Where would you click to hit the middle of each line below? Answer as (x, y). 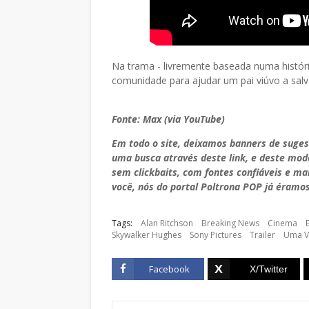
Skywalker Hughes (147, 235)
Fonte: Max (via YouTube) (168, 119)
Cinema (282, 223)
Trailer (262, 235)
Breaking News (230, 223)
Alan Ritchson (167, 223)
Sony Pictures (216, 235)
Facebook (169, 269)
